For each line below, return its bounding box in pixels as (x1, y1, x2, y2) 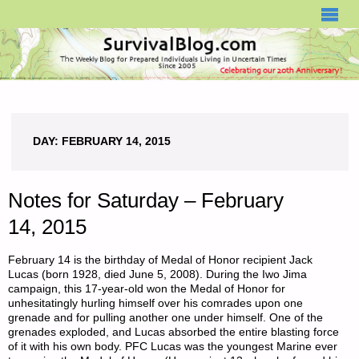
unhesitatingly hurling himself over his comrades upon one (8, 297, 304, 310)
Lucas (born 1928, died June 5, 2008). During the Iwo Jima (8, 268, 308, 281)
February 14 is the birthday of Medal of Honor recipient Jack (8, 254, 313, 267)
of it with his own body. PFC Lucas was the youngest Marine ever (8, 341, 338, 353)
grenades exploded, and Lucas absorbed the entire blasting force (8, 326, 340, 339)
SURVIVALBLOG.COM (10, 2, 129, 15)
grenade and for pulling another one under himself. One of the (8, 312, 324, 325)
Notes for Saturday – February (8, 189, 284, 212)
